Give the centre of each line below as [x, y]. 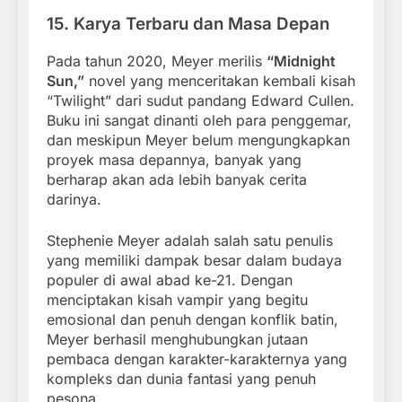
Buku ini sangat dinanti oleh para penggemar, [199, 121]
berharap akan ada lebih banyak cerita [177, 180]
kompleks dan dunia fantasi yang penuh [181, 379]
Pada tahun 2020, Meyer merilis [157, 61]
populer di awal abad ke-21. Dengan [170, 280]
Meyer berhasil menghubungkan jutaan [177, 340]
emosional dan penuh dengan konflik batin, [192, 320]
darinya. [74, 200]
